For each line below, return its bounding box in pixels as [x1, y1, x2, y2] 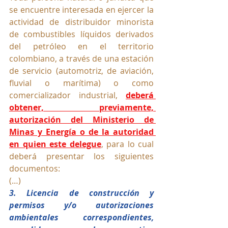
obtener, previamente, [9, 102, 154, 113]
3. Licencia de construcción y [9, 187, 154, 199]
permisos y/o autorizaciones [9, 199, 154, 211]
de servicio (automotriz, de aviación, [9, 65, 154, 77]
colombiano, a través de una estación [9, 53, 154, 65]
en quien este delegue [9, 138, 101, 150]
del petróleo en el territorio [9, 41, 154, 52]
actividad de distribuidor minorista [9, 16, 154, 28]
